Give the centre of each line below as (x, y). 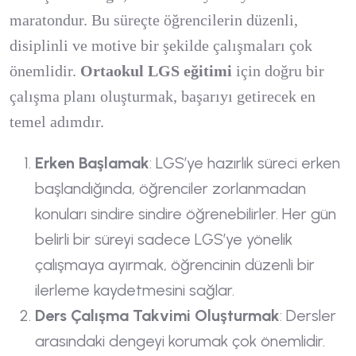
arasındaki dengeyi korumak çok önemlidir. (180, 341)
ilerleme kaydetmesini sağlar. (135, 290)
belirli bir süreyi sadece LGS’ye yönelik (164, 239)
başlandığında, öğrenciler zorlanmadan (170, 188)
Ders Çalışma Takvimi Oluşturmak (157, 315)
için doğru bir (278, 71)
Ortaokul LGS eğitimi (156, 71)
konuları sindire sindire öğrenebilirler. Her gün (186, 214)
